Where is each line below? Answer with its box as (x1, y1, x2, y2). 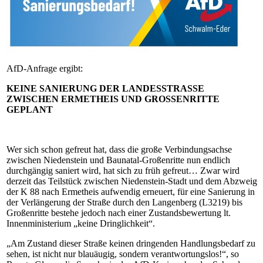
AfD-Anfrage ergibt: (6, 63, 83, 73)
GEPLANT (6, 104, 53, 114)
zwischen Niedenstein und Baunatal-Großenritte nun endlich (6, 155, 230, 165)
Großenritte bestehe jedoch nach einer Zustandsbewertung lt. (6, 208, 231, 218)
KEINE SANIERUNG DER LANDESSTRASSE (6, 83, 204, 93)
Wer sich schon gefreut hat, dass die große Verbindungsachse (6, 144, 232, 154)
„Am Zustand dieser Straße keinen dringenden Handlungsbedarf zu (6, 238, 255, 248)
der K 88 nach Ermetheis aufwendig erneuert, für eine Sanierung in (6, 187, 255, 197)
